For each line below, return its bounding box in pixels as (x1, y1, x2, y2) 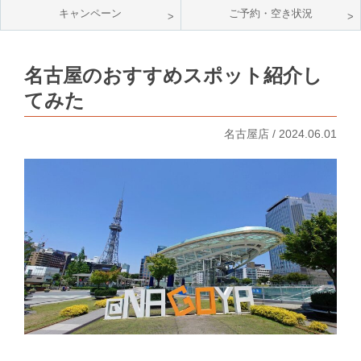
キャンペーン (59, 7, 122, 19)
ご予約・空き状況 (228, 7, 313, 19)
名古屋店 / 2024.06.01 (220, 127, 337, 140)
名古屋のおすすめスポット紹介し (24, 64, 323, 86)
